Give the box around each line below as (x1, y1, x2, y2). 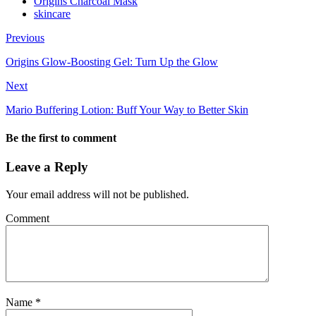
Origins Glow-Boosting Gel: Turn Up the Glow (6, 56, 218, 68)
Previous (6, 32, 44, 44)
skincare (34, 8, 71, 20)
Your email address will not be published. (6, 188, 189, 200)
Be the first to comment (6, 131, 116, 144)
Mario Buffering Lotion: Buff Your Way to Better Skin (6, 104, 248, 116)
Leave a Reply (6, 159, 88, 174)
